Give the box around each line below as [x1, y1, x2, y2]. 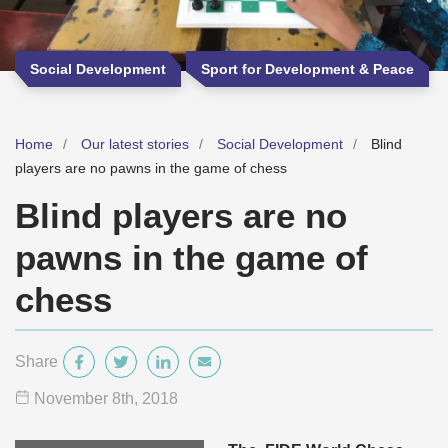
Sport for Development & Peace [201, 61, 414, 77]
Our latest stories [81, 136, 189, 152]
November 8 [34, 390, 121, 407]
